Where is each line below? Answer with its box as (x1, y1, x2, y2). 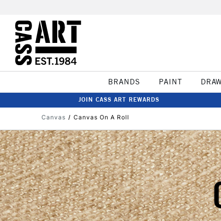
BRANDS (108, 77, 140, 86)
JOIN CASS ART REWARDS (78, 96, 159, 103)
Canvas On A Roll (73, 113, 129, 121)
